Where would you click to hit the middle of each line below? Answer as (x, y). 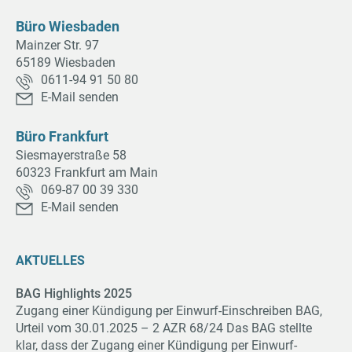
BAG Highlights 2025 (74, 294)
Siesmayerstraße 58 (71, 156)
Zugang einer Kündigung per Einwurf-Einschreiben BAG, (169, 311)
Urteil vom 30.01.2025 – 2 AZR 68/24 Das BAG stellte (164, 328)
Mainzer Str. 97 (57, 46)
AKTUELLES (50, 261)
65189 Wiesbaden (66, 63)
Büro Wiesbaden (68, 27)
